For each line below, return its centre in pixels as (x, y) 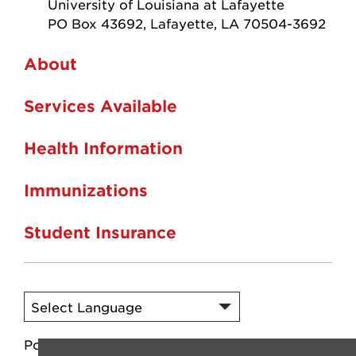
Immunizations (86, 190)
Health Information (103, 148)
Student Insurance (100, 232)
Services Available (101, 106)
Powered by (66, 344)
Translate (167, 344)
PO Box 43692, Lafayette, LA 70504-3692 (187, 23)
